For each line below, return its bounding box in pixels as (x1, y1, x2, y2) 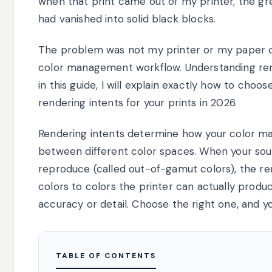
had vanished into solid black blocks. (38, 12, 216, 25)
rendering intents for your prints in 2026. (38, 95, 237, 109)
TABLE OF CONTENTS (56, 250, 156, 260)
